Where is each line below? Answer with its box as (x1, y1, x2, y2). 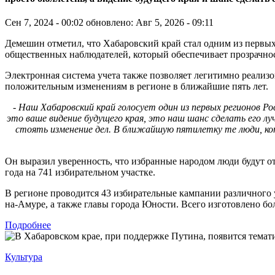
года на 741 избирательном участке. (5, 167, 155, 178)
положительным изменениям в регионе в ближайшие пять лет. (5, 81, 268, 92)
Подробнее (5, 220, 51, 231)
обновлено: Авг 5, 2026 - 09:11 (86, 17, 214, 28)
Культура (5, 252, 42, 263)
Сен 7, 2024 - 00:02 (5, 17, 83, 28)
